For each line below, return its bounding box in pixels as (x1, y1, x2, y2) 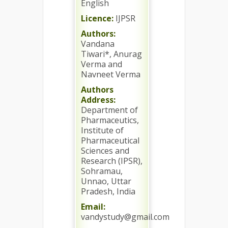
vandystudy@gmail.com (81, 211, 169, 222)
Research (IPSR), (81, 155, 142, 166)
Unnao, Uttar (81, 176, 131, 187)
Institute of (81, 125, 124, 136)
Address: (81, 94, 116, 105)
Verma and (81, 59, 122, 70)
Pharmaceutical (81, 135, 139, 146)
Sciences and (81, 145, 129, 156)
